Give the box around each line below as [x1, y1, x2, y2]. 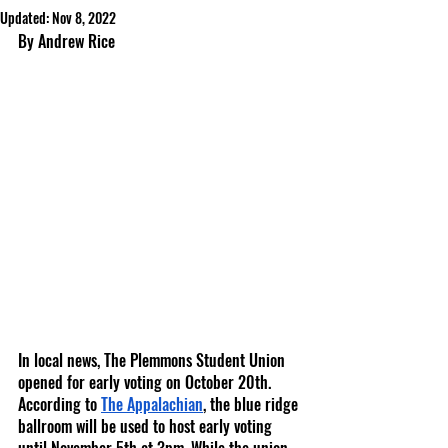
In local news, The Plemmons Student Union [18, 348, 289, 373]
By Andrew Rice [18, 29, 115, 53]
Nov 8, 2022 [52, 7, 116, 28]
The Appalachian [101, 392, 203, 417]
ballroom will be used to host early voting [18, 414, 276, 439]
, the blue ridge [203, 392, 302, 417]
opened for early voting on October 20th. [18, 370, 275, 395]
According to [18, 392, 101, 417]
